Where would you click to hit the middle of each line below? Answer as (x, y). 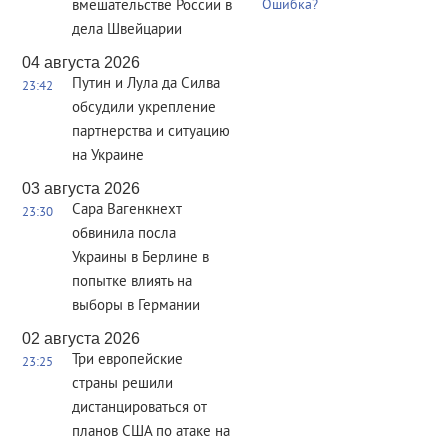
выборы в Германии (136, 306)
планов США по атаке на (151, 432)
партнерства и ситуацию (151, 132)
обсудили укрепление (144, 108)
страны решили (122, 384)
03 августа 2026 (81, 188)
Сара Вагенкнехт (127, 210)
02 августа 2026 (81, 338)
